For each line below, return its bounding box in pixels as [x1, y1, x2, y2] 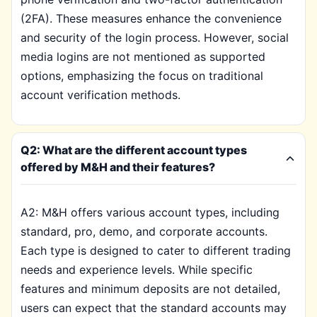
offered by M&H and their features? [21, 160, 215, 174]
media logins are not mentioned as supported [21, 50, 265, 64]
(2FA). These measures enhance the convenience [21, 11, 282, 25]
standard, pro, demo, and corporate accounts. [21, 224, 267, 238]
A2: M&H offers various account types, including [21, 205, 279, 219]
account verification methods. [21, 88, 180, 102]
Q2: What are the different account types [21, 143, 247, 157]
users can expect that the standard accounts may [21, 301, 287, 315]
